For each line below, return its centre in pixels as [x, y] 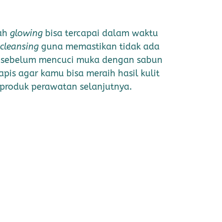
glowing [26, 33]
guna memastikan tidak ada [99, 47]
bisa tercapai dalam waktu [100, 33]
